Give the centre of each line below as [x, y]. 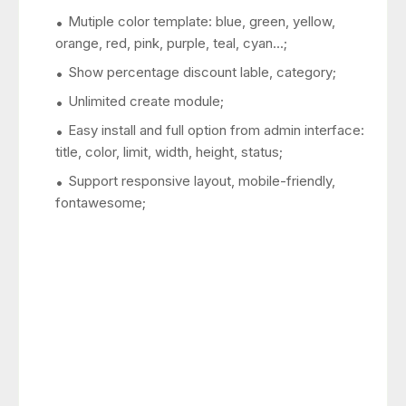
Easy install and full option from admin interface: [216, 130]
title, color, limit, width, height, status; [169, 152]
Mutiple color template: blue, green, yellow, [202, 22]
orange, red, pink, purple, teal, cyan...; [171, 43]
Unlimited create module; [146, 101]
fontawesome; [101, 203]
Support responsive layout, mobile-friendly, [202, 181]
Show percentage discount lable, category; [202, 72]
